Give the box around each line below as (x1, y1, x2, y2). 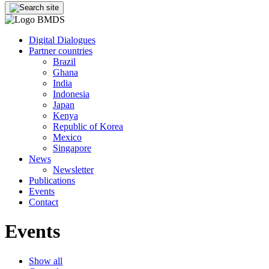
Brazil (53, 56, 76, 67)
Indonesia (53, 89, 89, 99)
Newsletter (53, 165, 94, 175)
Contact (29, 197, 58, 207)
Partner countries (29, 46, 92, 56)
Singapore (53, 143, 91, 153)
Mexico (53, 132, 82, 142)
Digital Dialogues (29, 35, 95, 45)
